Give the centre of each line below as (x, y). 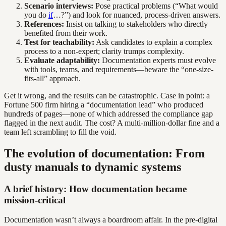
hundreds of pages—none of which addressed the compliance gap (108, 114)
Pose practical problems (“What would (156, 6)
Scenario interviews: (59, 6)
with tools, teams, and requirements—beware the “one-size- (119, 69)
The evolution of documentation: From (104, 153)
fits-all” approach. (52, 78)
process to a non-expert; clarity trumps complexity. (104, 51)
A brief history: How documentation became (95, 189)
